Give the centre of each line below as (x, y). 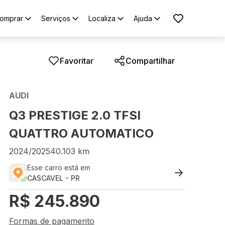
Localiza (102, 18)
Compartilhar (150, 61)
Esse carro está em (59, 167)
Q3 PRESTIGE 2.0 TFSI (75, 115)
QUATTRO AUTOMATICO (81, 133)
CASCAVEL (45, 178)
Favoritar (77, 61)
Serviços (56, 18)
